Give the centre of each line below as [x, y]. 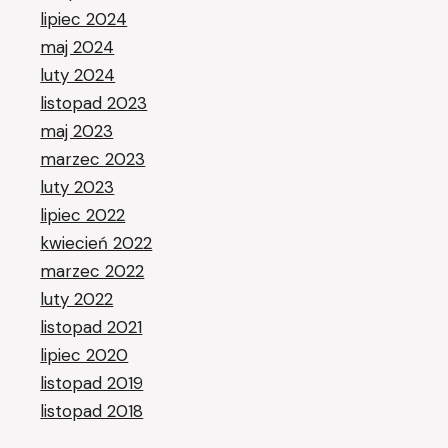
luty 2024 [78, 74]
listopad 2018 [92, 410]
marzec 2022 [92, 270]
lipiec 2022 [83, 214]
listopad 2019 [92, 382]
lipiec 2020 [84, 354]
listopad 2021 [91, 326]
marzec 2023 [93, 158]
